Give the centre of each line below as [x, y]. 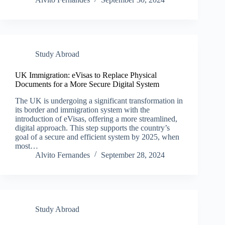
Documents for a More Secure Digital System [87, 84]
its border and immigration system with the [82, 109]
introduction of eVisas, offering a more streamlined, [96, 119]
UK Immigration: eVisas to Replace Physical [86, 75]
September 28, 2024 [133, 155]
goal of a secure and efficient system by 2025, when [97, 137]
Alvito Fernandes [63, 155]
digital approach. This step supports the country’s [92, 128]
